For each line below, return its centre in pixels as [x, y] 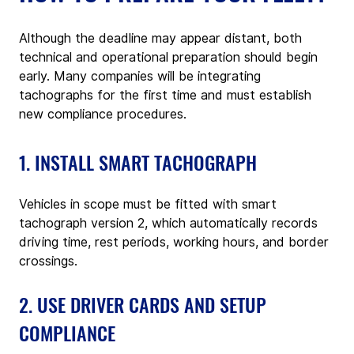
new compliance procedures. [103, 115]
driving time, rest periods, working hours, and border [176, 243]
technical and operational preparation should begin [170, 58]
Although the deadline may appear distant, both [162, 39]
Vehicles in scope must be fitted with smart [150, 205]
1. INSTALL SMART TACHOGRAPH [138, 162]
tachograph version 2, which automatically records [170, 224]
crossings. [48, 262]
